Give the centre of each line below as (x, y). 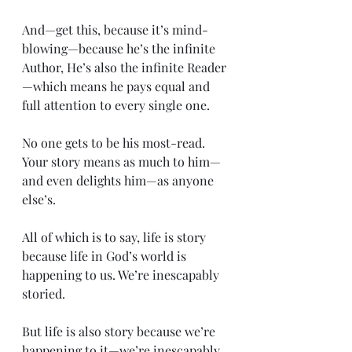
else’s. (39, 199)
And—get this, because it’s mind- (115, 29)
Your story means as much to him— (121, 161)
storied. (44, 293)
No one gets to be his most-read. (115, 142)
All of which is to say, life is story (115, 236)
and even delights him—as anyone (119, 180)
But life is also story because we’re (120, 331)
